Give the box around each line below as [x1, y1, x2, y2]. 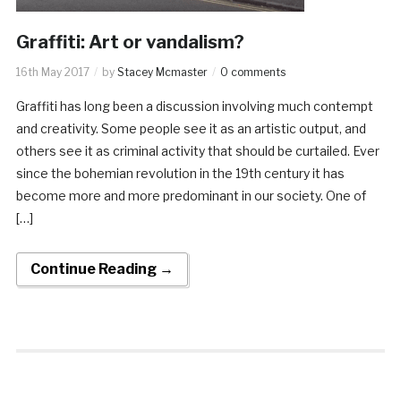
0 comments [219, 64, 286, 79]
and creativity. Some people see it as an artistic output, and [15, 120, 366, 136]
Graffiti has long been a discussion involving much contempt [15, 98, 373, 114]
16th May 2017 [15, 64, 90, 79]
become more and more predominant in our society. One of [15, 187, 366, 203]
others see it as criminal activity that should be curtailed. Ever [15, 142, 380, 158]
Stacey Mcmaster [116, 64, 208, 79]
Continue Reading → [30, 260, 174, 277]
